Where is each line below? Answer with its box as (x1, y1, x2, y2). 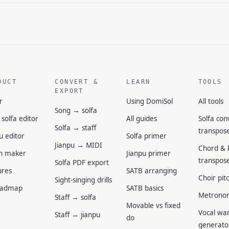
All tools (198, 97, 223, 106)
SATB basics (126, 184, 164, 193)
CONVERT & (55, 78, 98, 85)
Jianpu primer (126, 149, 171, 158)
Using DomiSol (126, 97, 173, 106)
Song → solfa (55, 106, 98, 115)
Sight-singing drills (55, 175, 112, 185)
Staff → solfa (55, 193, 97, 202)
